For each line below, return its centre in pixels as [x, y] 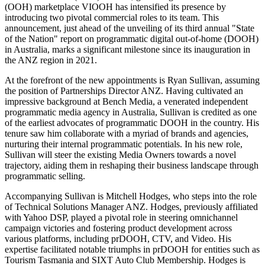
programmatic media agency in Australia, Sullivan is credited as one [131, 112]
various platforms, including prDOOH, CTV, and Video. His [118, 239]
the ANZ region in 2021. [51, 60]
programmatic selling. [45, 176]
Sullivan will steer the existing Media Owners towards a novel [120, 155]
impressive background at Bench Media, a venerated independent [126, 102]
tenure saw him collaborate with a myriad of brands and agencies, [127, 134]
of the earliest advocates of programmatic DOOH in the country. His [132, 123]
